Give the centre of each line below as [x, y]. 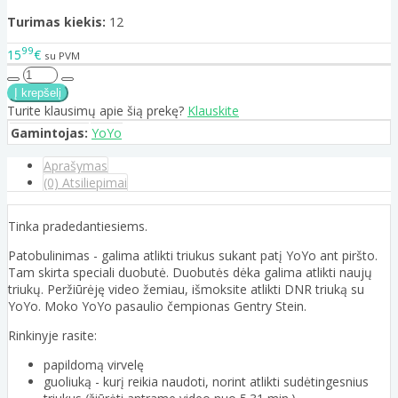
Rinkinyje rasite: [52, 335]
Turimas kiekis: [56, 22]
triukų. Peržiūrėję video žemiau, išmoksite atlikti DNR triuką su [186, 289]
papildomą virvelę [94, 364]
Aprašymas [76, 165]
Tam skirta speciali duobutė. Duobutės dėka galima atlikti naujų [190, 272]
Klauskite [213, 110]
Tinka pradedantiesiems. [78, 226]
